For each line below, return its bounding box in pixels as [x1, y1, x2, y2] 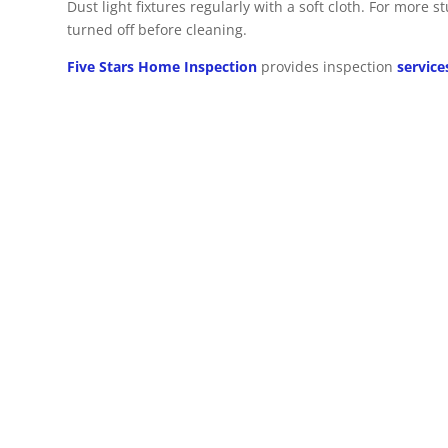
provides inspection [257, 57, 397, 76]
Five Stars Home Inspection [67, 57, 257, 76]
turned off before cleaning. [67, 20, 247, 39]
